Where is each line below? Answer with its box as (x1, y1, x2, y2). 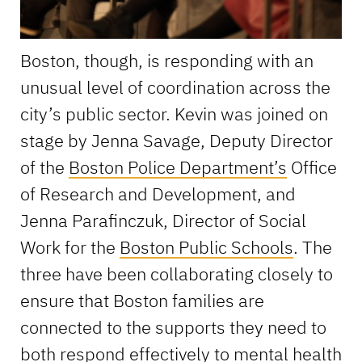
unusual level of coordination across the (19, 74, 330, 99)
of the (19, 154, 69, 179)
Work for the (19, 234, 120, 259)
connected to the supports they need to (19, 314, 326, 339)
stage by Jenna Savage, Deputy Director (19, 128, 333, 152)
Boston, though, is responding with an (19, 48, 314, 72)
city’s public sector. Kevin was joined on (19, 101, 328, 125)
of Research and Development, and (19, 181, 296, 205)
